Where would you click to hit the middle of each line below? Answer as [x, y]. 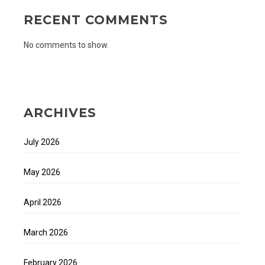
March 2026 [46, 233]
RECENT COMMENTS [96, 20]
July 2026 [42, 142]
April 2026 [43, 203]
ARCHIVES [60, 112]
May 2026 [42, 172]
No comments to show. [66, 45]
